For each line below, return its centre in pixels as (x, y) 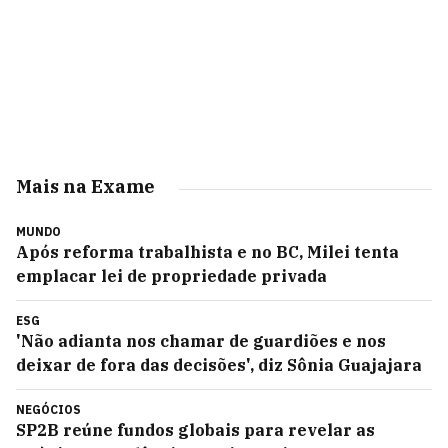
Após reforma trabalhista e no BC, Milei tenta (207, 252)
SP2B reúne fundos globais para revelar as (195, 430)
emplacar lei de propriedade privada (171, 276)
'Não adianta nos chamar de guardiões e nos (201, 341)
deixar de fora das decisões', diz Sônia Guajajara (219, 365)
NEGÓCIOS (48, 409)
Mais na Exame (85, 186)
